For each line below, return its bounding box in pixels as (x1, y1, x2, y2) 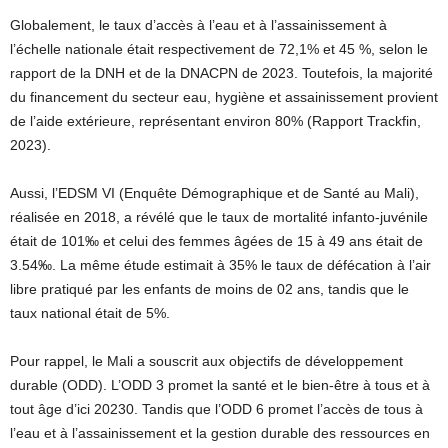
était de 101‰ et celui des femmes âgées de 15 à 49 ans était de (10, 233, 423, 249)
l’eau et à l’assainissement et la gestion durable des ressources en (10, 425, 430, 441)
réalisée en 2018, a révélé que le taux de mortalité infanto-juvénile (10, 209, 428, 225)
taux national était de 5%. (10, 305, 170, 321)
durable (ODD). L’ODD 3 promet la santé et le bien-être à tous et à (10, 377, 430, 393)
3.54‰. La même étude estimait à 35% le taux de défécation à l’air (10, 257, 431, 273)
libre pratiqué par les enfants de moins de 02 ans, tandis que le (10, 281, 409, 297)
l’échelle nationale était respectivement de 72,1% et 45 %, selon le (10, 41, 428, 57)
